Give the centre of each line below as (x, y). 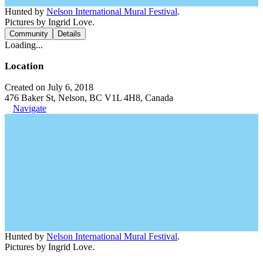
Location (24, 66)
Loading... (24, 45)
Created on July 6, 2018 (49, 87)
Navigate (30, 108)
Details (69, 33)
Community (29, 33)
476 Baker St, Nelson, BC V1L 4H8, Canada (89, 97)
